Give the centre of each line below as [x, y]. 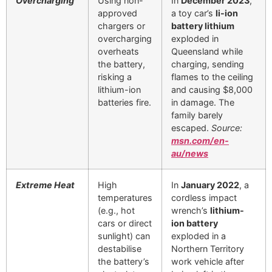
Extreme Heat [45, 185]
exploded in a [199, 236]
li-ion [227, 13]
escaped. [190, 127]
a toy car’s [193, 13]
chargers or [121, 25]
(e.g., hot [116, 210]
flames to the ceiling [212, 76]
